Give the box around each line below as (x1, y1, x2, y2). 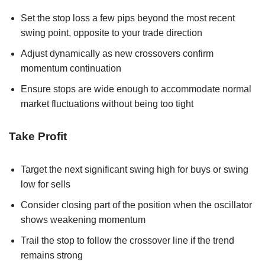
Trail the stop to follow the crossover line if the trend (21, 235, 234, 245)
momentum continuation (21, 63, 121, 73)
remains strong (21, 250, 83, 260)
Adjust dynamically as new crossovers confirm (21, 48, 214, 59)
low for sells (21, 179, 70, 189)
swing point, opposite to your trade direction (21, 27, 202, 38)
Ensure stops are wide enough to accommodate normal (21, 83, 251, 94)
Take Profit (9, 130, 67, 143)
